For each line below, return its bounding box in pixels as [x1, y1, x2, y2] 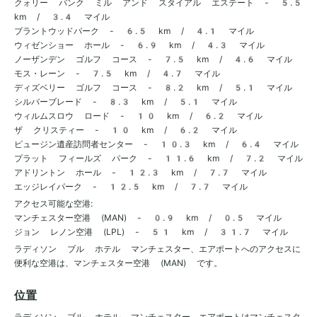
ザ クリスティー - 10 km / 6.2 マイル [14, 125, 237, 135]
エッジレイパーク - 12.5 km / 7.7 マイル [14, 181, 248, 192]
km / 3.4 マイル [14, 11, 110, 22]
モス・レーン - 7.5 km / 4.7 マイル [14, 68, 220, 79]
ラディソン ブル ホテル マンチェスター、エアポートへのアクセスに [14, 243, 301, 254]
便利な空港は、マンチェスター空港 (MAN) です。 [14, 258, 222, 268]
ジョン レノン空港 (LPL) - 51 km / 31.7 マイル [14, 226, 288, 237]
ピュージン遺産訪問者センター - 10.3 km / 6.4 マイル [14, 139, 299, 149]
